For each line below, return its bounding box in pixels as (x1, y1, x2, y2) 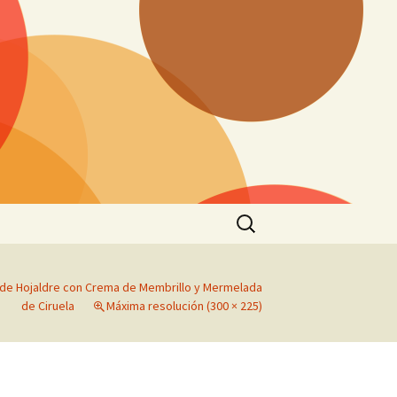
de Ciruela (21, 298, 74, 314)
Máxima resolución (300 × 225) (106, 298, 262, 314)
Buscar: (231, 206, 275, 223)
